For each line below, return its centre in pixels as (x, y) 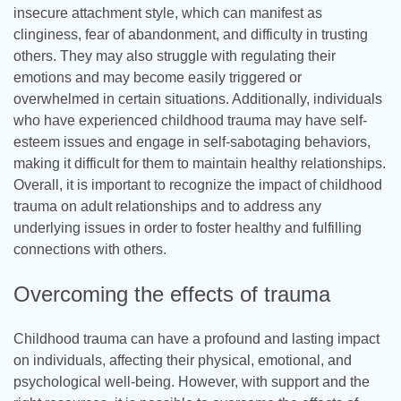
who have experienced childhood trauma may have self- (190, 121)
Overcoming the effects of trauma (172, 294)
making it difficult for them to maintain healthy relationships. (200, 164)
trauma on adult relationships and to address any (167, 207)
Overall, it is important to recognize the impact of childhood (198, 185)
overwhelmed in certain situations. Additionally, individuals (198, 99)
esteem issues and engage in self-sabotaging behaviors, (192, 142)
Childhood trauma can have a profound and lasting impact (196, 338)
